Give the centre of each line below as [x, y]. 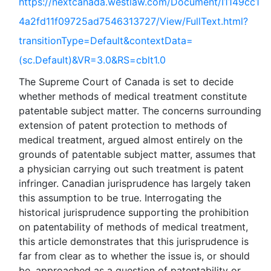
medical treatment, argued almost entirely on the [131, 140]
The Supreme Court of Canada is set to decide [126, 82]
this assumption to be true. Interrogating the [120, 198]
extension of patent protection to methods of [123, 125]
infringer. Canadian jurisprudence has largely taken [135, 183]
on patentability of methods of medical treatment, [133, 227]
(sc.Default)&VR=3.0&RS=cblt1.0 [92, 60]
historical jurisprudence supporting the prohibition [134, 212]
